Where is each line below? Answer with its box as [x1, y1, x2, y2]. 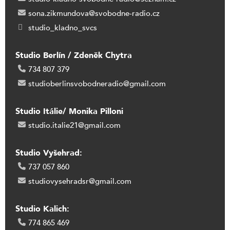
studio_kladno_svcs [28, 23, 97, 33]
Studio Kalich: [15, 203, 69, 215]
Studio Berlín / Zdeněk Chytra [15, 50, 132, 62]
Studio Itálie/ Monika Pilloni [15, 106, 123, 118]
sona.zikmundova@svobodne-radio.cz [28, 8, 160, 19]
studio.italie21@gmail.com [28, 120, 121, 131]
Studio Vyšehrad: [15, 147, 82, 159]
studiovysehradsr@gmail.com [28, 176, 131, 187]
